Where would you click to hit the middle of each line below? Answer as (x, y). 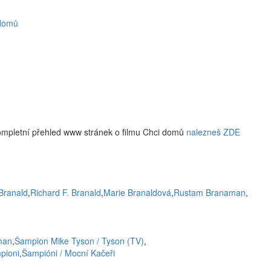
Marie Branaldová (137, 192)
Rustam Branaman (210, 192)
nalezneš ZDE (213, 132)
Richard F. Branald (66, 192)
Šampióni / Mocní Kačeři (68, 253)
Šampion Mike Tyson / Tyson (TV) (79, 241)
